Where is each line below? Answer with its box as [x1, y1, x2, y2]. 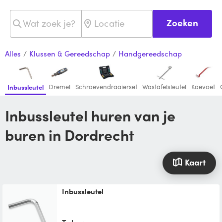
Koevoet [191, 82, 215, 92]
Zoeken [166, 15, 198, 29]
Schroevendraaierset [75, 82, 137, 92]
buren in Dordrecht [5, 124, 134, 146]
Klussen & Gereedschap [29, 48, 110, 59]
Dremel [49, 82, 70, 92]
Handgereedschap [118, 48, 182, 59]
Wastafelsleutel [142, 82, 186, 92]
